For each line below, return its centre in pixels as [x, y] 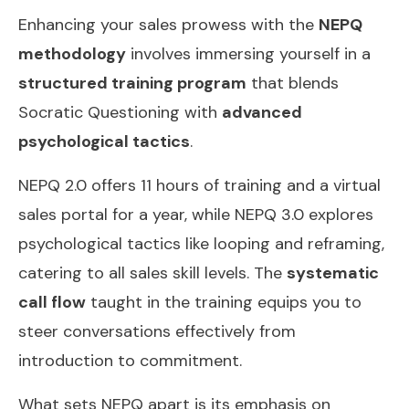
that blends [293, 83]
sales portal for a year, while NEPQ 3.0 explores [196, 214]
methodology [72, 53]
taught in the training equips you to [224, 302]
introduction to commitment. [130, 360]
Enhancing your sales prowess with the [168, 24]
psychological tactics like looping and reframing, [201, 243]
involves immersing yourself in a [248, 53]
